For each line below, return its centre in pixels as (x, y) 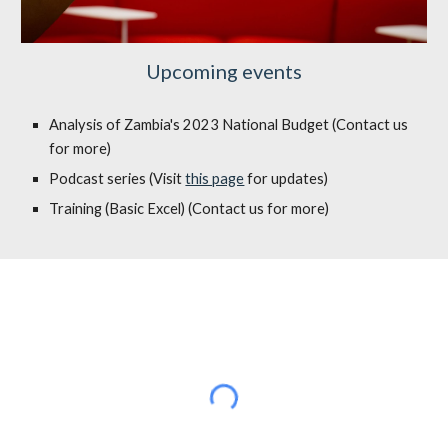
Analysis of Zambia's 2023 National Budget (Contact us (229, 125)
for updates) (288, 179)
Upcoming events (224, 71)
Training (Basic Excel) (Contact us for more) (189, 209)
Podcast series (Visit (117, 179)
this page (215, 179)
